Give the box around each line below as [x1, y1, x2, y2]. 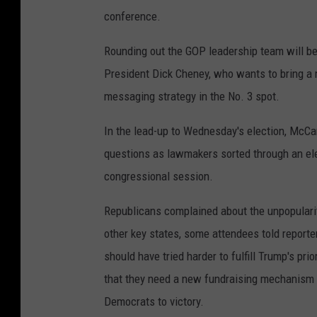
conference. [104, 9, 161, 24]
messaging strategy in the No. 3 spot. [104, 89, 279, 104]
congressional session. [104, 169, 213, 184]
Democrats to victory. [104, 294, 204, 309]
